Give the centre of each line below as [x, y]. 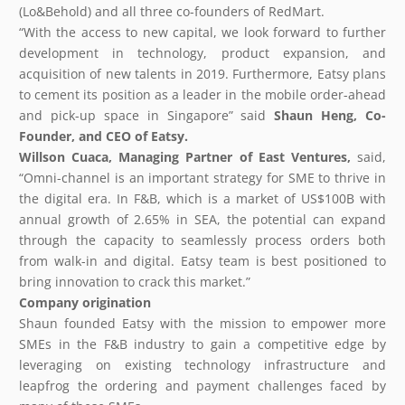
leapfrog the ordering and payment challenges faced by [202, 385]
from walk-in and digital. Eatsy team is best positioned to [202, 260]
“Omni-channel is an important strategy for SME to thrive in [202, 177]
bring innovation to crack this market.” [135, 281]
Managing [149, 156]
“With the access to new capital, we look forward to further [202, 32]
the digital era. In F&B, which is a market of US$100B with [202, 198]
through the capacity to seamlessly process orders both [202, 240]
